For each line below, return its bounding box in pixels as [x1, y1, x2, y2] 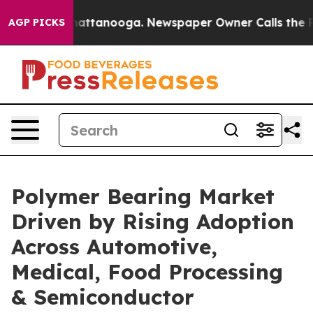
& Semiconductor [11, 284, 194, 310]
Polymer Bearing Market [11, 183, 275, 210]
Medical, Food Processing [11, 259, 283, 285]
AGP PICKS [8, 16, 65, 29]
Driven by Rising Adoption [11, 208, 294, 235]
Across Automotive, [11, 233, 217, 260]
